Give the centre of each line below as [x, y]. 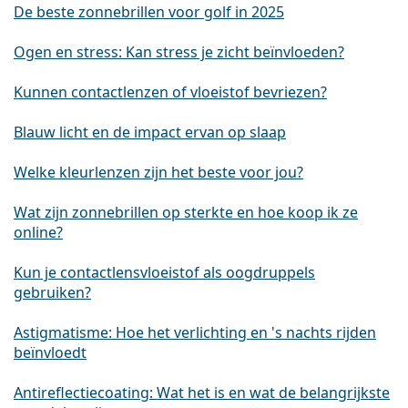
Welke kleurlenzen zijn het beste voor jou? [158, 173]
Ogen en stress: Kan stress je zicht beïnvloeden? [179, 52]
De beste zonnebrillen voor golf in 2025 [149, 12]
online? [38, 233]
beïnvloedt [50, 353]
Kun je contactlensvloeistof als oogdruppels [164, 273]
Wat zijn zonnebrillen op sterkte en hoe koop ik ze [186, 213]
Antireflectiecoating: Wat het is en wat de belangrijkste [202, 393]
